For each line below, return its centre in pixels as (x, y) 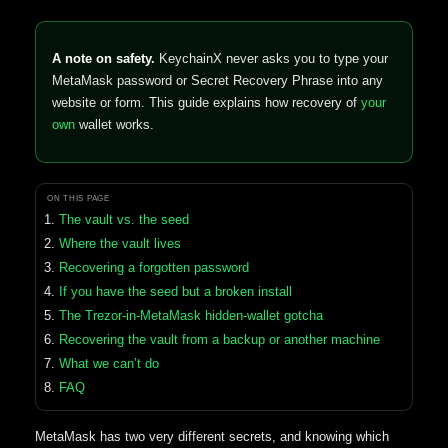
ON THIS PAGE (78, 199)
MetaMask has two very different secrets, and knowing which (212, 437)
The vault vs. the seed (123, 220)
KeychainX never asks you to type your (271, 59)
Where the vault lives (119, 244)
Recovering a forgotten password (153, 267)
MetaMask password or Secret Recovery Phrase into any (217, 81)
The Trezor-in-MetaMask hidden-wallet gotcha (190, 315)
